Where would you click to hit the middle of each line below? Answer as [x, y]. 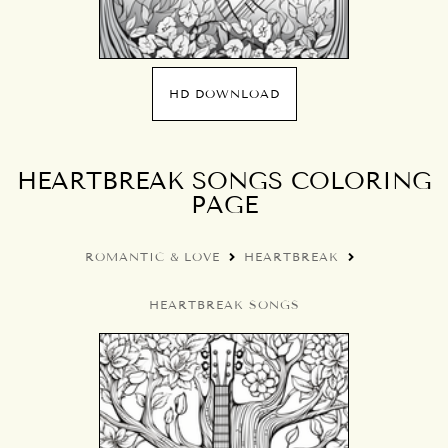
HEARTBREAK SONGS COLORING [224, 180]
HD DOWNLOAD [224, 93]
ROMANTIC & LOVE [152, 256]
